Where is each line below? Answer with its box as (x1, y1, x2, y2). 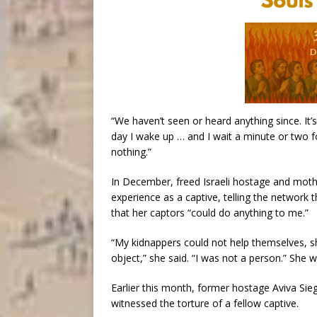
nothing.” (111, 145, 151, 158)
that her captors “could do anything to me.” (111, 206, 309, 219)
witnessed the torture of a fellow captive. (111, 296, 299, 310)
